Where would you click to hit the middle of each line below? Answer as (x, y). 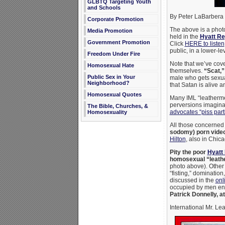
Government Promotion (119, 42)
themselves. (187, 71)
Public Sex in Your (111, 77)
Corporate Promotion (115, 19)
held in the (185, 37)
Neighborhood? (108, 83)
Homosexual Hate (110, 65)
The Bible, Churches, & (118, 106)
